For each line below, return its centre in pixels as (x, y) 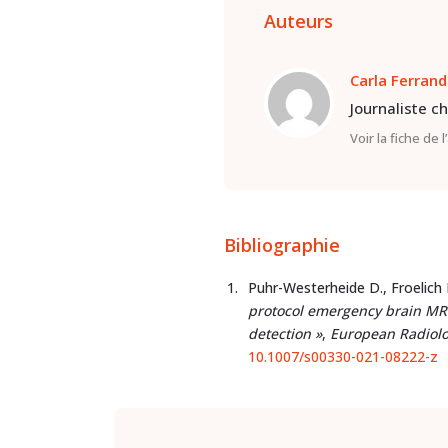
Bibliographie (281, 245)
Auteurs (298, 21)
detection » (284, 334)
